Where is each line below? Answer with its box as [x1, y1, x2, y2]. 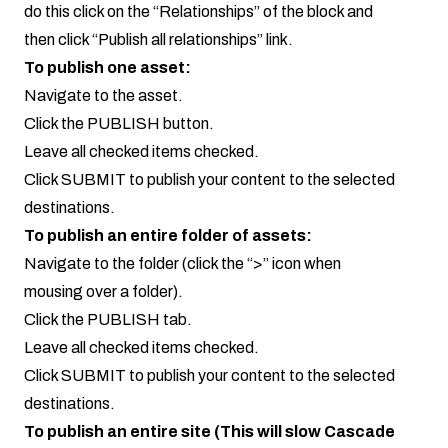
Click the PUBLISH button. [24, 115, 214, 133]
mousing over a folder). [24, 283, 183, 301]
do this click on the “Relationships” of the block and [24, 3, 373, 21]
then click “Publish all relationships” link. [24, 31, 293, 49]
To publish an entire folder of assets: [24, 227, 312, 245]
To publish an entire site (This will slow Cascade [24, 423, 395, 441]
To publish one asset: [24, 59, 191, 77]
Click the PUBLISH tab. [24, 311, 192, 329]
